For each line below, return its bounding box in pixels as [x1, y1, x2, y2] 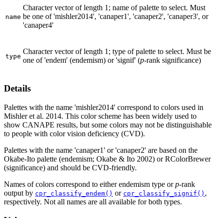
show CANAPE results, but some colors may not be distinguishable [4, 120, 212, 129]
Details [4, 83, 31, 93]
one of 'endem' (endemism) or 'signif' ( [23, 56, 140, 65]
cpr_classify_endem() [35, 189, 113, 197]
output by [4, 188, 35, 197]
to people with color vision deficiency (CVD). [4, 129, 145, 138]
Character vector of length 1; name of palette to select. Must [23, 3, 205, 12]
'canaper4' [23, 21, 54, 30]
